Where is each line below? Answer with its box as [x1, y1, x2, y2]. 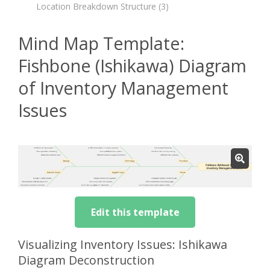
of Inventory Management [18, 76, 228, 100]
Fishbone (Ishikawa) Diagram [18, 54, 246, 78]
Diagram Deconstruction [18, 252, 154, 269]
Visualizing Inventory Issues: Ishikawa [18, 236, 227, 253]
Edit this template [90, 206, 180, 219]
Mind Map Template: [18, 31, 184, 55]
